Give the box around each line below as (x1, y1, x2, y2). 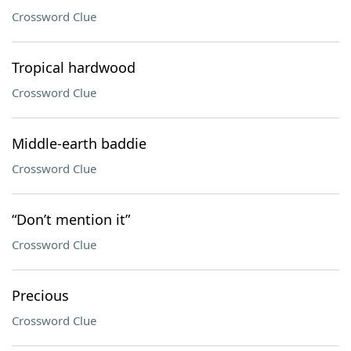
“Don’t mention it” (12, 210, 130, 229)
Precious (12, 286, 69, 305)
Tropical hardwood (12, 58, 136, 77)
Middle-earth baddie (12, 134, 147, 153)
